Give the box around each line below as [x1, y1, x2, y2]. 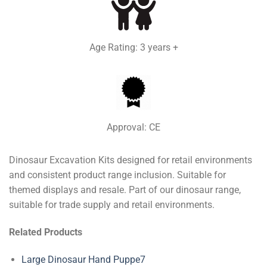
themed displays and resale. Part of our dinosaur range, [9, 184, 241, 196]
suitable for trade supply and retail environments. [9, 199, 215, 211]
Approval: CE [107, 122, 160, 133]
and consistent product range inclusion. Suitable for [9, 169, 226, 181]
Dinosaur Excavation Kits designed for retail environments [9, 154, 252, 166]
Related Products [9, 226, 82, 238]
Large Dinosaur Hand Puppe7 [21, 253, 145, 265]
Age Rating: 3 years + [89, 42, 178, 54]
